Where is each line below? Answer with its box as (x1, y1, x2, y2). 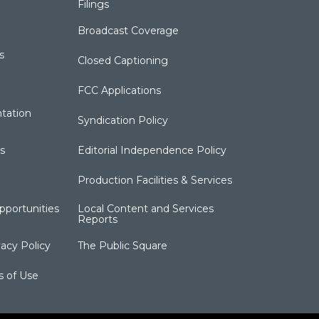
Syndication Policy (78, 114, 169, 127)
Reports (78, 213, 118, 226)
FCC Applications (78, 84, 162, 98)
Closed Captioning (78, 54, 169, 68)
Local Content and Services (78, 202, 214, 216)
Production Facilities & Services (78, 174, 233, 187)
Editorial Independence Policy (78, 144, 227, 157)
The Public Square (78, 239, 168, 253)
